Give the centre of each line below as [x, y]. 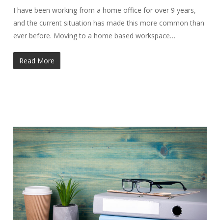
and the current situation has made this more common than [109, 23]
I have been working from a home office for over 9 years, [104, 10]
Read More [37, 61]
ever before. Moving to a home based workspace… [94, 36]
